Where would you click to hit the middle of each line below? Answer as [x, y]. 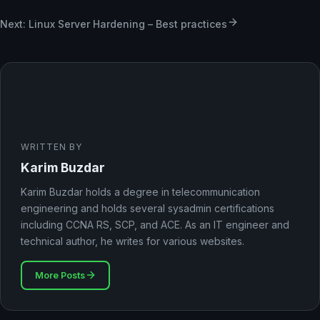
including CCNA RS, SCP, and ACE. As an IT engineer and [155, 225]
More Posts [60, 275]
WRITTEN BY [51, 147]
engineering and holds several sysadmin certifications [147, 209]
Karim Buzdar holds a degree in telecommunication [140, 192]
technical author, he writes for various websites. [132, 241]
